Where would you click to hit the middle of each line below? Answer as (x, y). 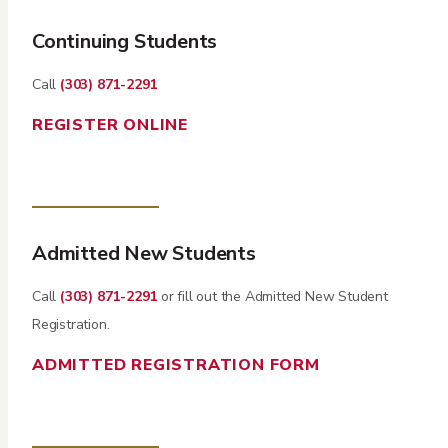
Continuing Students (125, 42)
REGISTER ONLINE (110, 125)
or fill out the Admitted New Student (272, 296)
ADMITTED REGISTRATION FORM (176, 364)
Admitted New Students (144, 254)
